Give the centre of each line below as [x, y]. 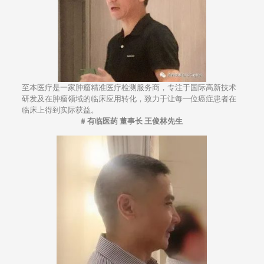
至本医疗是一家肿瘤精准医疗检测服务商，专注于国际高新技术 [129, 87]
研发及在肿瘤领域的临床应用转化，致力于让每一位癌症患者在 [129, 98]
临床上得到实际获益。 [60, 110]
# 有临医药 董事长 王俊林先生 [132, 121]
